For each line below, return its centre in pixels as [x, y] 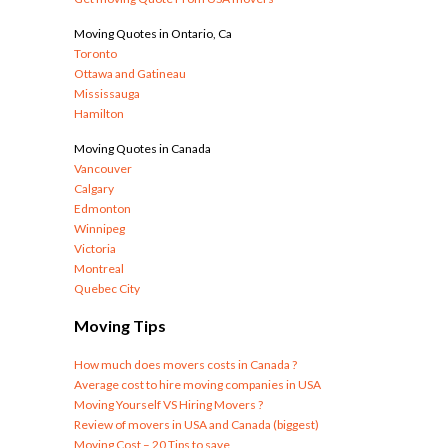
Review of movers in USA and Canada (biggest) [196, 425]
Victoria [95, 249]
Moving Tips [120, 326]
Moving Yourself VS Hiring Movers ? [168, 405]
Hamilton [99, 114]
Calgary [94, 189]
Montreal [99, 269]
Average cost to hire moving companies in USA [197, 385]
